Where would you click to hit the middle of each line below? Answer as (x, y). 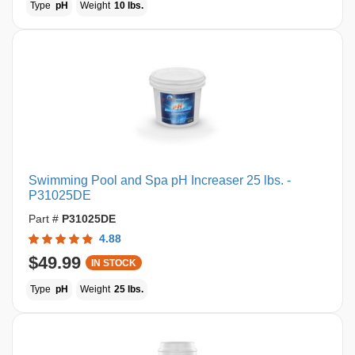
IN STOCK (114, 263)
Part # (45, 219)
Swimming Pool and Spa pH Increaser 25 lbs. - (160, 180)
